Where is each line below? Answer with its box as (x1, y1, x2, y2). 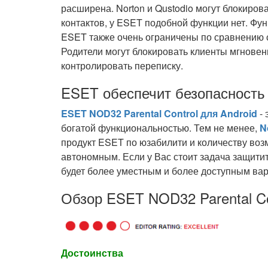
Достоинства (61, 246, 123, 260)
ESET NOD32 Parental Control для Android (61, 106, 257, 120)
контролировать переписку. (61, 59, 183, 72)
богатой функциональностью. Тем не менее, (61, 121, 260, 135)
